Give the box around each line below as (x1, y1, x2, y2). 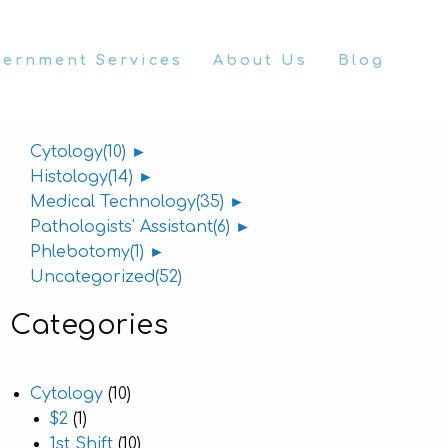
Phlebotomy (30, 243, 130, 261)
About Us (213, 52, 308, 68)
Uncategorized (30, 268, 155, 286)
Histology (30, 168, 108, 186)
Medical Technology (30, 193, 196, 211)
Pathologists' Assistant (30, 218, 213, 236)
